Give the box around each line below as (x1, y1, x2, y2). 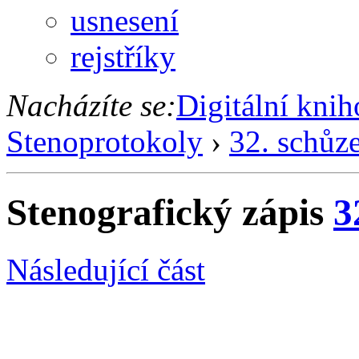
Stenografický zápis (6, 192, 333, 234)
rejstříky (71, 38, 175, 74)
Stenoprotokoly (6, 123, 203, 159)
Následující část (6, 252, 205, 287)
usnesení (71, 2, 179, 38)
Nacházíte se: (6, 87, 176, 123)
